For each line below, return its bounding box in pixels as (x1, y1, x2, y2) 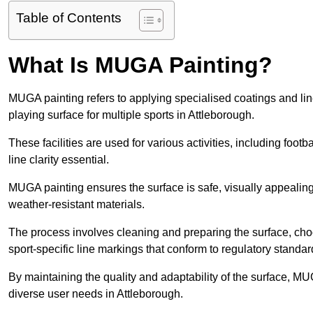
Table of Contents (16, 10, 122, 26)
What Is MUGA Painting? (8, 52, 272, 78)
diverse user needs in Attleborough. (8, 288, 183, 300)
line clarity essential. (8, 154, 109, 166)
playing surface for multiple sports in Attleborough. (8, 109, 254, 122)
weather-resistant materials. (8, 198, 145, 211)
